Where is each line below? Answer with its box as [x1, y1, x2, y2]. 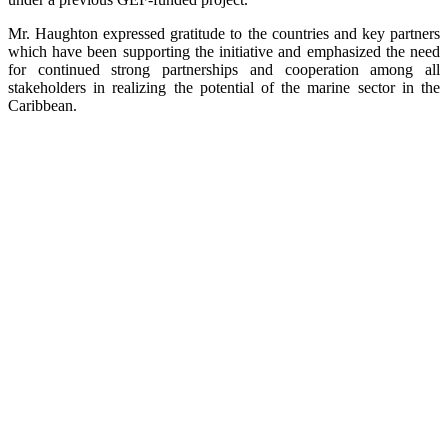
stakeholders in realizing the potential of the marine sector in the [8, 79, 440, 97]
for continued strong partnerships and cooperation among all [8, 61, 440, 79]
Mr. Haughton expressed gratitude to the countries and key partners [8, 25, 440, 43]
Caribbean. [8, 97, 77, 115]
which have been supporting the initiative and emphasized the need [8, 43, 440, 61]
